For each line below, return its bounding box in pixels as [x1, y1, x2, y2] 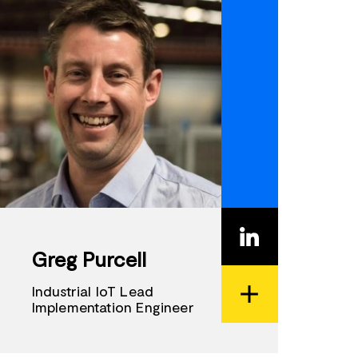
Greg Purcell [31, 245, 146, 271]
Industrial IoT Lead [31, 281, 154, 300]
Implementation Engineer [31, 297, 194, 316]
